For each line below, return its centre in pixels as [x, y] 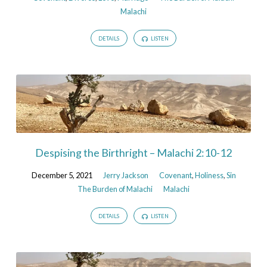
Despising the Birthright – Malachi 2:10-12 [133, 152]
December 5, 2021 [62, 175]
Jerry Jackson [125, 175]
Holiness [209, 175]
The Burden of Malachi [115, 189]
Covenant [175, 175]
